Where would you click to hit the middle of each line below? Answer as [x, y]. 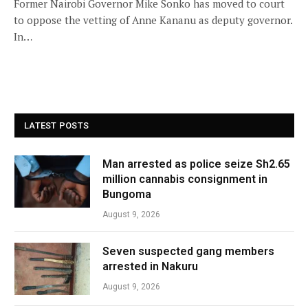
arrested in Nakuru [150, 266]
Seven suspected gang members [188, 251]
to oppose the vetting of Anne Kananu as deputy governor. [153, 20]
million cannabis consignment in [185, 179]
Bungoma [127, 194]
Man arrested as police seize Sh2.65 [196, 164]
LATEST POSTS [57, 125]
